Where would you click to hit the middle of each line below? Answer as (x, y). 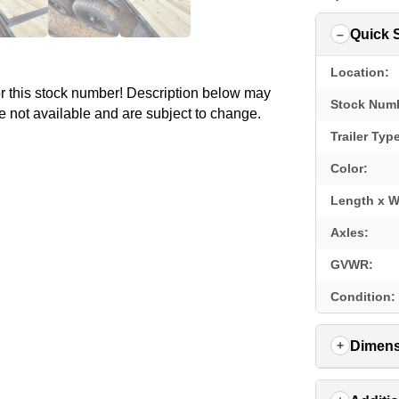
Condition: (363, 296)
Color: (350, 168)
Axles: (350, 232)
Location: (360, 72)
